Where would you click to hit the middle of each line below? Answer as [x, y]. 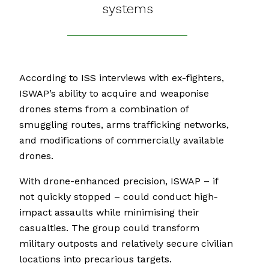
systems [127, 9]
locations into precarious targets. [95, 259]
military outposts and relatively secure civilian [126, 244]
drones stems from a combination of [104, 109]
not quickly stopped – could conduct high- [119, 197]
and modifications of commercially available [122, 141]
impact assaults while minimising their [109, 213]
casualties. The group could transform [109, 228]
